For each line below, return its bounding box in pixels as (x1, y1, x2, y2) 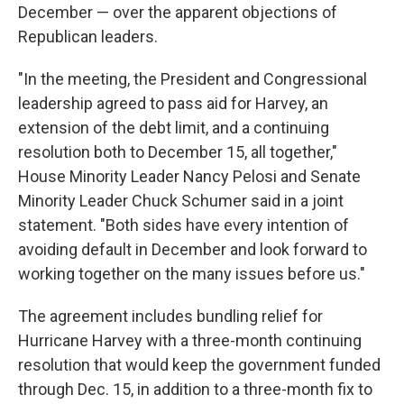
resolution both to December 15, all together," (18, 142, 337, 162)
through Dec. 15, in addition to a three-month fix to (18, 380, 372, 399)
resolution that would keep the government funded (18, 355, 381, 375)
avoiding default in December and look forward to (18, 240, 367, 260)
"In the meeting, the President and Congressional (18, 69, 367, 89)
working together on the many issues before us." (18, 264, 365, 284)
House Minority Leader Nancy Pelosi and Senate (18, 167, 361, 187)
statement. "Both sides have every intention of (18, 216, 349, 235)
